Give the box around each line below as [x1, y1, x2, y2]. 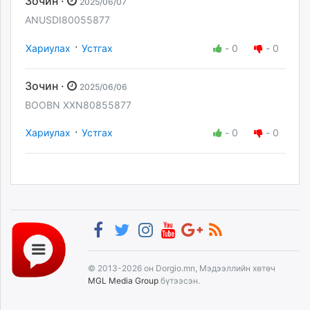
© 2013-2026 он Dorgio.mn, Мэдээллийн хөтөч [88, 262, 275, 273]
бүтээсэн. [158, 275, 200, 286]
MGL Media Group [88, 275, 158, 286]
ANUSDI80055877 [25, 14, 110, 26]
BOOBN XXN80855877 [25, 98, 131, 111]
